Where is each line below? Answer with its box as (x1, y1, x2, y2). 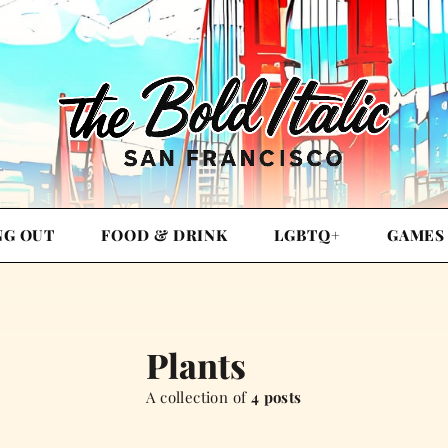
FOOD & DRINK (101, 225, 229, 246)
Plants (146, 342, 247, 389)
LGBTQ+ (274, 225, 341, 246)
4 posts (250, 387, 302, 408)
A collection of (146, 387, 251, 408)
